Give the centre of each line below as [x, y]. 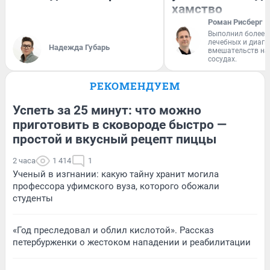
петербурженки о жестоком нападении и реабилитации [132, 242]
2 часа [24, 160]
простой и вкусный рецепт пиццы [115, 139]
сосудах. [222, 59]
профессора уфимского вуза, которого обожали [116, 186]
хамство [197, 9]
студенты [33, 198]
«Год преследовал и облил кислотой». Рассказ [113, 230]
